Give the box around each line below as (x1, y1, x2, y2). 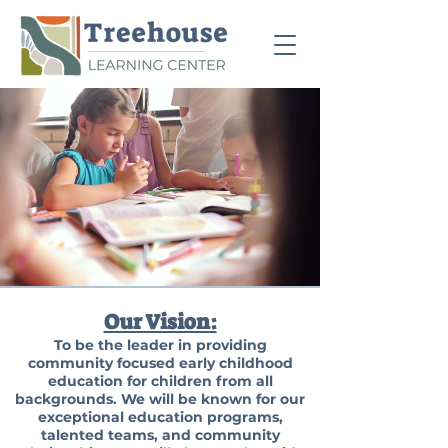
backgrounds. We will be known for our (15, 390, 305, 408)
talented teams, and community (40, 426, 280, 444)
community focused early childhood (27, 354, 293, 372)
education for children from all (47, 372, 273, 390)
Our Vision (103, 308, 210, 336)
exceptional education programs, (37, 408, 283, 426)
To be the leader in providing (53, 336, 267, 354)
